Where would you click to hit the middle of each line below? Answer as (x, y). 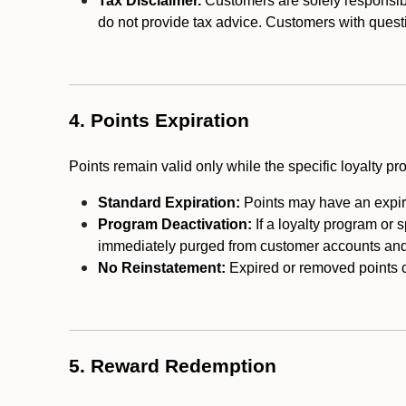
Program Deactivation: (175, 224)
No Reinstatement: (162, 268)
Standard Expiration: (169, 203)
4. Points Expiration (159, 121)
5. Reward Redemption (173, 366)
